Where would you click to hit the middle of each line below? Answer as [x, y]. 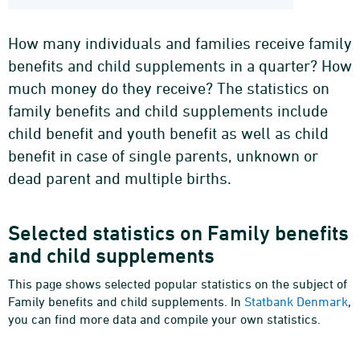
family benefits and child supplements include [168, 111]
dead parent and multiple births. [120, 178]
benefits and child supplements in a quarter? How [180, 66]
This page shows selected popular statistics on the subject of [178, 284]
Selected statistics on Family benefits [178, 233]
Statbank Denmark [296, 302]
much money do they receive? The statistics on [169, 88]
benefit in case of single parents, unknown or [163, 156]
